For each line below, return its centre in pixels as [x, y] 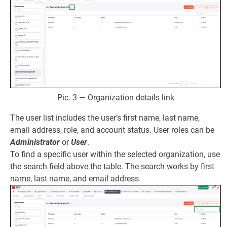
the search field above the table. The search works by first [112, 167]
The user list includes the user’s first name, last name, [105, 118]
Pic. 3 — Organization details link [116, 98]
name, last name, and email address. [75, 179]
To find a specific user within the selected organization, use [115, 155]
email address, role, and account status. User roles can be [112, 130]
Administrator [35, 142]
